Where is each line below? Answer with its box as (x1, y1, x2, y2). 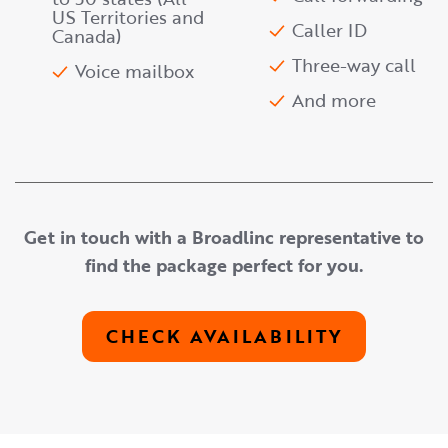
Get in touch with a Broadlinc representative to (24, 224, 424, 250)
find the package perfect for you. (85, 252, 363, 278)
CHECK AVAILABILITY (105, 323, 343, 349)
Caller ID (292, 17, 367, 43)
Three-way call (292, 52, 416, 78)
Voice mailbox (75, 58, 194, 84)
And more (292, 87, 376, 113)
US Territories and (52, 4, 205, 30)
